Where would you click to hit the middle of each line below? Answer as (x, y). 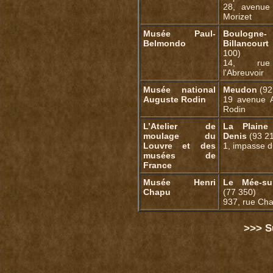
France (157, 165)
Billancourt (246, 44)
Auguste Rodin (174, 100)
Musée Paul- (179, 34)
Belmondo (164, 44)
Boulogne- (245, 34)
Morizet (237, 17)
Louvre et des (179, 146)
